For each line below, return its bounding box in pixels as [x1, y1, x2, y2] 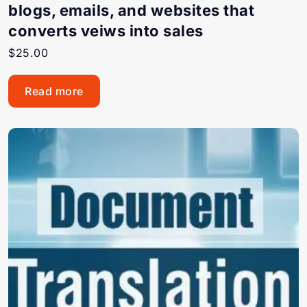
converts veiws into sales [8, 22, 204, 40]
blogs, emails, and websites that [8, 1, 254, 19]
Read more [25, 84, 84, 98]
